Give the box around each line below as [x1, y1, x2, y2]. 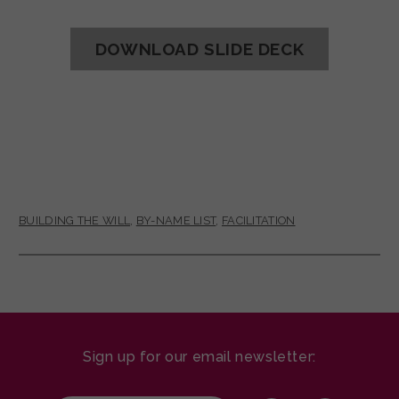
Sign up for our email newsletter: [83, 347, 316, 365]
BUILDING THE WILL [19, 214, 131, 228]
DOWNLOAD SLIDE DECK [94, 38, 305, 59]
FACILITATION [221, 214, 296, 228]
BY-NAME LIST [135, 214, 216, 228]
